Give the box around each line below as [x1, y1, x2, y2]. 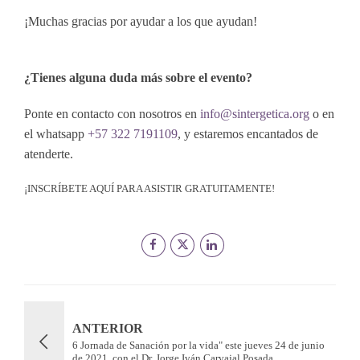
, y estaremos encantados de [178, 126, 318, 141]
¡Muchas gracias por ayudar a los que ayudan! [24, 14, 257, 28]
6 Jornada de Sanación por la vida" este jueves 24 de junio [72, 339, 325, 352]
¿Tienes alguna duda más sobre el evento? [24, 70, 252, 84]
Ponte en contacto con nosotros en [24, 106, 200, 121]
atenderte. [24, 146, 73, 161]
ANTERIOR [72, 321, 143, 337]
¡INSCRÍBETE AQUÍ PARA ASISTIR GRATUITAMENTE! [24, 182, 275, 194]
